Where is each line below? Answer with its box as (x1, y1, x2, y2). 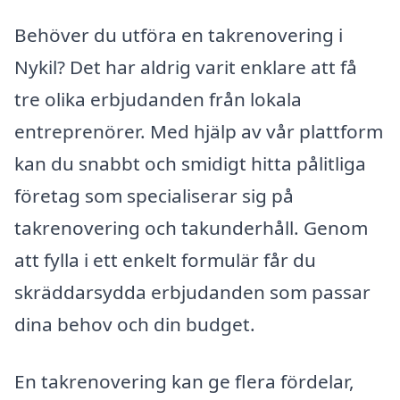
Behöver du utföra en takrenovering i (14, 21, 343, 47)
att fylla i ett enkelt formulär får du (14, 246, 316, 272)
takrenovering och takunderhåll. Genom (14, 214, 368, 240)
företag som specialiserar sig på (14, 182, 294, 208)
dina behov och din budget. (14, 311, 255, 337)
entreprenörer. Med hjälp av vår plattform (14, 118, 383, 144)
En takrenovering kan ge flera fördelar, (14, 368, 354, 394)
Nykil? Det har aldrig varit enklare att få (14, 54, 357, 79)
